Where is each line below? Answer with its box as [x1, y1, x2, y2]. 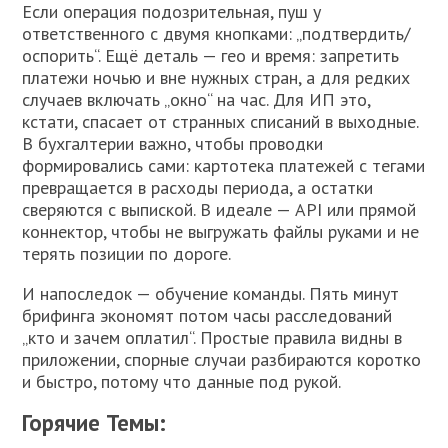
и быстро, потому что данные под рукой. [22, 369, 342, 393]
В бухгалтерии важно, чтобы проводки [22, 131, 324, 155]
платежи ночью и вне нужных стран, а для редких [22, 65, 411, 89]
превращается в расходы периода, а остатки [22, 175, 374, 199]
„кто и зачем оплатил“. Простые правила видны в [22, 325, 403, 349]
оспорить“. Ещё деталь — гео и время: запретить [22, 43, 400, 67]
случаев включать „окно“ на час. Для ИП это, [22, 87, 371, 111]
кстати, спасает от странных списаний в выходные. [22, 109, 419, 133]
